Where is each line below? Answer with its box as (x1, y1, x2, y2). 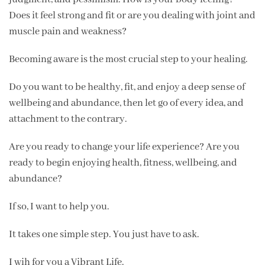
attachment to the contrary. (9, 112, 127, 125)
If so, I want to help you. (9, 200, 109, 213)
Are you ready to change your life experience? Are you (9, 140, 240, 153)
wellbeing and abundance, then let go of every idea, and (9, 96, 244, 109)
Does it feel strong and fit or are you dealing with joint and (9, 9, 256, 22)
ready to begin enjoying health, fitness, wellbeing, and (9, 156, 237, 169)
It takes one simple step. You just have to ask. (9, 228, 199, 241)
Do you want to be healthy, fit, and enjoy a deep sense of (9, 80, 245, 93)
